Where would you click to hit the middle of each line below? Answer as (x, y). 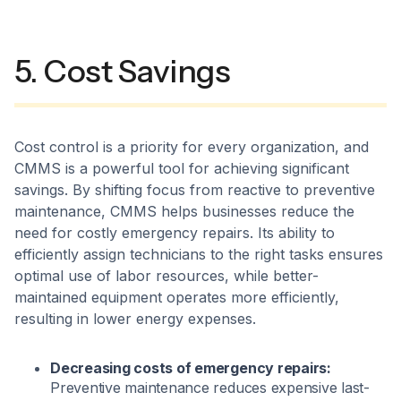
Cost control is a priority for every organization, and (192, 147)
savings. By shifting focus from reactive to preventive (195, 190)
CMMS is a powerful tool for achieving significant (182, 169)
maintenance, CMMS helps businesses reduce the (184, 212)
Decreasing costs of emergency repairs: (191, 368)
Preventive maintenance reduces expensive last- (210, 388)
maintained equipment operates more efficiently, (177, 298)
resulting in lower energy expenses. (135, 319)
